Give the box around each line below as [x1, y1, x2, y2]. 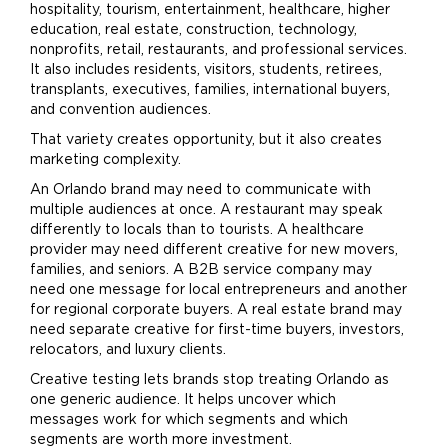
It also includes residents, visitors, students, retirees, [30, 63, 382, 77]
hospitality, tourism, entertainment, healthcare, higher [30, 3, 390, 17]
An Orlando [30, 183, 111, 197]
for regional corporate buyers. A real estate [30, 303, 330, 317]
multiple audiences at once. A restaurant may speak [30, 203, 383, 217]
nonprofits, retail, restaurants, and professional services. [30, 43, 407, 57]
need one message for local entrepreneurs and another [30, 283, 407, 297]
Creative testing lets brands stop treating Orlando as [30, 373, 389, 387]
